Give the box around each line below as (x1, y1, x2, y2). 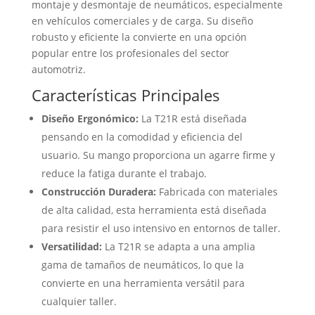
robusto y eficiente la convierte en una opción (31, 30, 247, 44)
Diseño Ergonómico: (41, 112, 139, 126)
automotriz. (31, 63, 86, 77)
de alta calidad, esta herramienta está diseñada (41, 203, 266, 217)
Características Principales (31, 84, 220, 106)
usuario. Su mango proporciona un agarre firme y (41, 148, 275, 162)
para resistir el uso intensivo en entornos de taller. (41, 221, 281, 236)
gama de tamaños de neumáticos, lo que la (41, 258, 244, 272)
